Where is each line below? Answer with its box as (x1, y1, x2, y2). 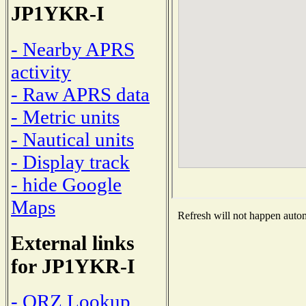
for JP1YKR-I (11, 254, 135, 277)
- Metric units (11, 105, 120, 128)
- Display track (11, 150, 130, 173)
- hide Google (11, 173, 122, 195)
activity (11, 60, 71, 83)
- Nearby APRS (11, 38, 135, 60)
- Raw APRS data (11, 83, 150, 105)
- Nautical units (11, 128, 134, 150)
